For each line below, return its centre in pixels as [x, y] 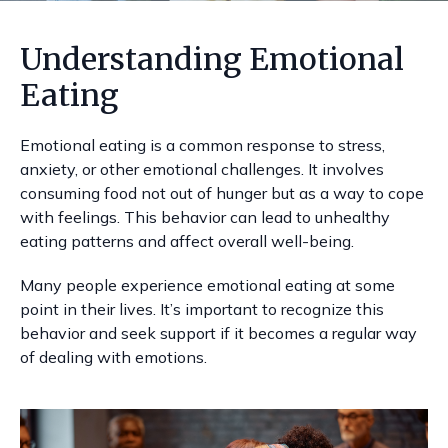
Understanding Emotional [212, 59]
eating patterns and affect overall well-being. [187, 241]
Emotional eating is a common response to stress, [202, 145]
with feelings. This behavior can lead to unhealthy [205, 217]
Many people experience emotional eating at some [207, 285]
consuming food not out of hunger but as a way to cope [222, 193]
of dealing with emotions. [113, 357]
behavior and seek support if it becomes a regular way [218, 333]
